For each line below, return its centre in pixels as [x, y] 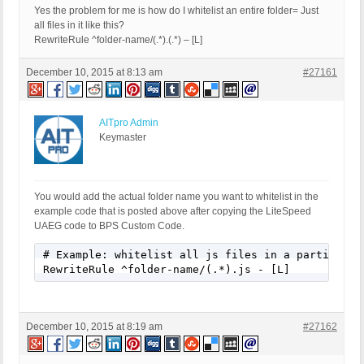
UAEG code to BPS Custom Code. [109, 226]
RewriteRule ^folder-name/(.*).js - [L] [167, 270]
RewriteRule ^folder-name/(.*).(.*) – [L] [118, 40]
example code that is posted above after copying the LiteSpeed [173, 212]
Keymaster [123, 138]
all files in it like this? [79, 26]
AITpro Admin [129, 123]
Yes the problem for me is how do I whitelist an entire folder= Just [176, 11]
